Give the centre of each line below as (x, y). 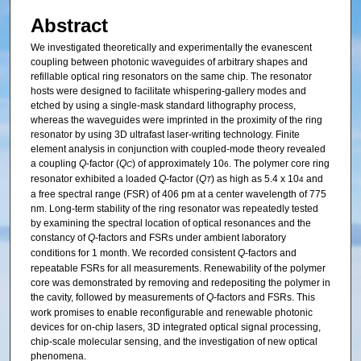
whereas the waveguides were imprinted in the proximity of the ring (176, 120)
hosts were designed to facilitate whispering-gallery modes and (168, 91)
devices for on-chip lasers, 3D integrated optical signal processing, (175, 327)
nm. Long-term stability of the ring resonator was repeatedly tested (174, 209)
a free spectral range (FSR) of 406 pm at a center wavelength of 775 (178, 194)
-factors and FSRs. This (264, 297)
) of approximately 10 (178, 164)
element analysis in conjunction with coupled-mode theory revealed (178, 149)
